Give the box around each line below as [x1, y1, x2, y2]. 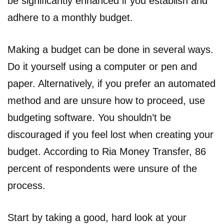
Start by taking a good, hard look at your [7, 211, 186, 223]
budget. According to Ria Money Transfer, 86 [7, 145, 206, 157]
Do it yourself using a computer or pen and [7, 60, 197, 72]
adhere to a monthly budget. [7, 11, 133, 23]
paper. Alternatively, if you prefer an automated [7, 77, 215, 89]
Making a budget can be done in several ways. [7, 43, 213, 55]
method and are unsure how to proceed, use [7, 94, 205, 106]
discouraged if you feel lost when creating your [7, 128, 213, 140]
